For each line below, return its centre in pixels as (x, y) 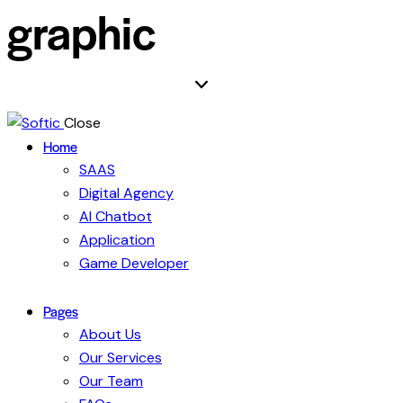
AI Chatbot (116, 216)
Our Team (111, 381)
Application (117, 239)
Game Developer (134, 263)
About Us (110, 335)
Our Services (121, 358)
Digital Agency (126, 193)
